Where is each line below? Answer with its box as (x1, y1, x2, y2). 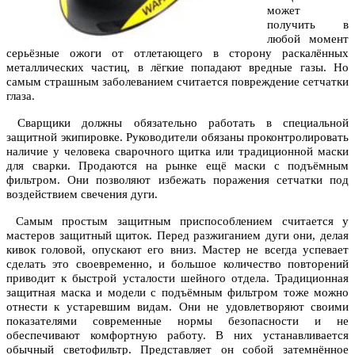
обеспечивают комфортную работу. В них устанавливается (6, 329, 349, 342)
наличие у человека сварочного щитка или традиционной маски (6, 145, 349, 158)
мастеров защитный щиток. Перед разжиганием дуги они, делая (6, 229, 349, 242)
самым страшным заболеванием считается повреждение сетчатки (6, 75, 349, 89)
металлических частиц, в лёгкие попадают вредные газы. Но (6, 61, 349, 74)
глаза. (6, 90, 35, 103)
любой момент (267, 32, 349, 46)
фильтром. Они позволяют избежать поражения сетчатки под (6, 174, 349, 187)
